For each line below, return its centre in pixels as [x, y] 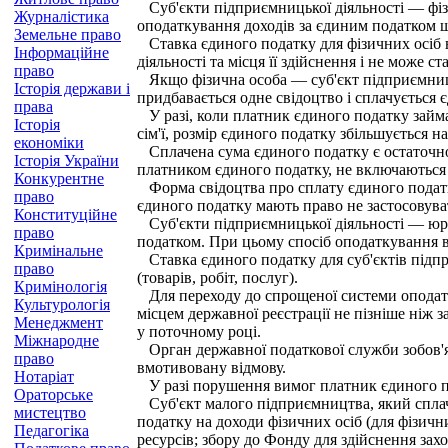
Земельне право [67, 34]
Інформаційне [61, 52]
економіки [49, 142]
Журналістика [61, 16]
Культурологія [62, 304]
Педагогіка [51, 430]
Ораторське [53, 394]
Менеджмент [58, 322]
